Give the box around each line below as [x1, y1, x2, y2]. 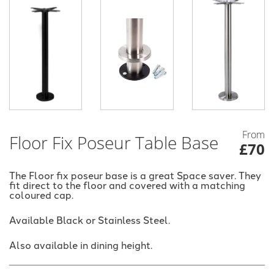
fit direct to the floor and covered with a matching [9, 177, 245, 191]
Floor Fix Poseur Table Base [9, 131, 218, 155]
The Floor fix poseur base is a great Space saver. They [9, 168, 261, 182]
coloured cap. [9, 187, 73, 201]
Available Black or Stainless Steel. [9, 212, 170, 226]
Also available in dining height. [9, 237, 152, 251]
